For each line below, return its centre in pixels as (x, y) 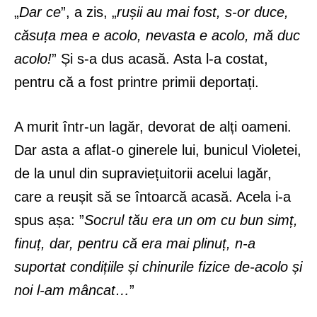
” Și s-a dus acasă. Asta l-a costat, (160, 58)
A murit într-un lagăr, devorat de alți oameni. (153, 126)
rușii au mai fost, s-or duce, (203, 12)
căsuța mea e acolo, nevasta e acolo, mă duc (157, 35)
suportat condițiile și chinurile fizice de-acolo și (158, 266)
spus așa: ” (49, 220)
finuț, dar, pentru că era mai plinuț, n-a (135, 243)
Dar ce (40, 12)
